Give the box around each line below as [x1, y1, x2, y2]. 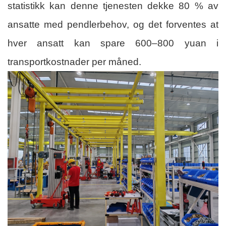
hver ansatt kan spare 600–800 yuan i [8, 38, 218, 49]
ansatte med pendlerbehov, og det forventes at [8, 19, 218, 30]
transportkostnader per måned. [8, 56, 141, 68]
